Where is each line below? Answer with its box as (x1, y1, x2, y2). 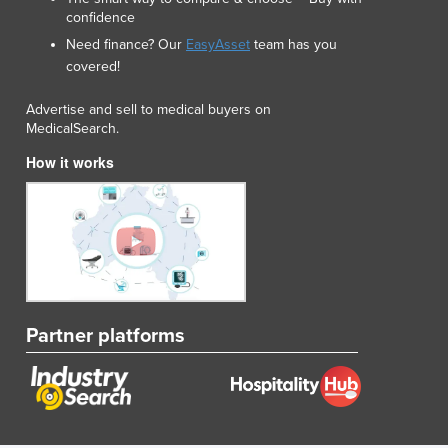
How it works (26, 152, 114, 173)
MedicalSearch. (26, 120, 119, 138)
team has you (250, 36, 337, 54)
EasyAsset (186, 36, 250, 54)
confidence (66, 9, 135, 27)
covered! (66, 58, 120, 76)
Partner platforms (26, 324, 185, 349)
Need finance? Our (66, 36, 186, 54)
